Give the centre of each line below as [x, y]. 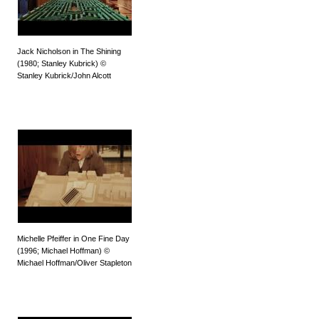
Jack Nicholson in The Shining [69, 52]
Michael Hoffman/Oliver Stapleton [74, 263]
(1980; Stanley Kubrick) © [62, 64]
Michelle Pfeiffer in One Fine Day [73, 239]
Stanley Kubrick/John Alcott [64, 76]
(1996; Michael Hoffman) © [63, 251]
